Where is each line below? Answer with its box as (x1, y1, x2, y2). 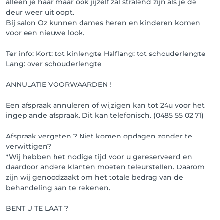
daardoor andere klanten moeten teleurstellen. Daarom (6, 163, 205, 171)
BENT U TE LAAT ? (6, 204, 68, 213)
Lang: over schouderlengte (6, 59, 102, 68)
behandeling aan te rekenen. (6, 183, 110, 192)
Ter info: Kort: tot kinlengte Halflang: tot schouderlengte (6, 49, 206, 58)
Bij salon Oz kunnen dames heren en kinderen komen (6, 18, 200, 27)
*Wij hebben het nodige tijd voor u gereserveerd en (6, 152, 192, 161)
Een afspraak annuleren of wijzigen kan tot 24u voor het (6, 101, 205, 110)
